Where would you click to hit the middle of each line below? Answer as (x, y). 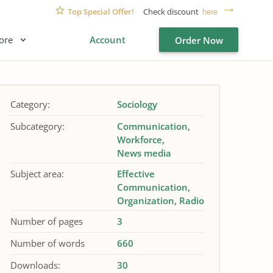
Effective (136, 174)
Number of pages (47, 221)
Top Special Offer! (101, 11)
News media (144, 153)
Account (108, 40)
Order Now (199, 40)
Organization (145, 200)
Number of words (48, 243)
